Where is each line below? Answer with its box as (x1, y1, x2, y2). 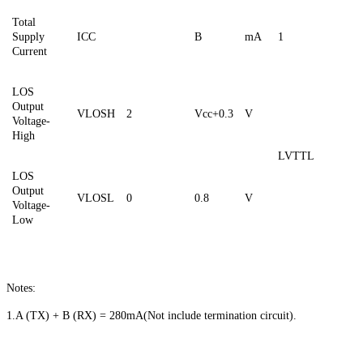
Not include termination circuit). (147, 310, 297, 322)
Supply (12, 31, 45, 44)
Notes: (6, 282, 36, 295)
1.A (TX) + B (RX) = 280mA (6, 310, 143, 322)
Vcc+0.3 (194, 108, 233, 121)
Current (12, 45, 47, 58)
